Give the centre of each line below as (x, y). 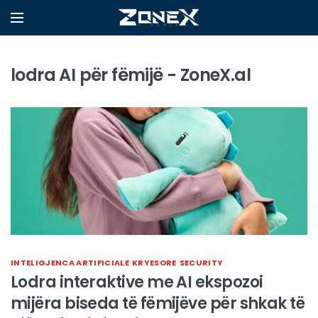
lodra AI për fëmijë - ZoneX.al (131, 75)
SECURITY (201, 263)
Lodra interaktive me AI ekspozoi (137, 282)
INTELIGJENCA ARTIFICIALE (70, 263)
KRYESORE (154, 263)
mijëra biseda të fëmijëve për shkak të (158, 303)
